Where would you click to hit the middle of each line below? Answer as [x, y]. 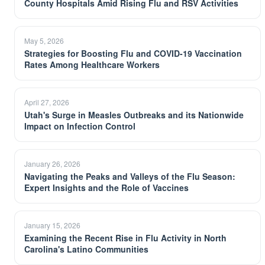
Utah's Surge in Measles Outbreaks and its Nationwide [134, 115]
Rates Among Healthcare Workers [92, 64]
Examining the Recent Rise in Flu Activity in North [125, 238]
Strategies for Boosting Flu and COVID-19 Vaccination [133, 53]
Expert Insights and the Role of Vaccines [106, 188]
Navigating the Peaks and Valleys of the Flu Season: [130, 176]
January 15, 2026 [52, 225]
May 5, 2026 [44, 41]
